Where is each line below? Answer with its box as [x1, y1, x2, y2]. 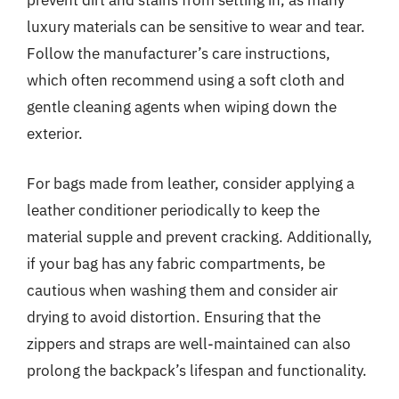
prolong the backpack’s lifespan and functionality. [27, 360, 367, 380]
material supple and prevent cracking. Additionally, [27, 226, 372, 247]
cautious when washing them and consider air [27, 280, 338, 300]
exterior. [27, 124, 83, 143]
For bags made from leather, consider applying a [27, 173, 354, 193]
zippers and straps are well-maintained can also [27, 333, 351, 354]
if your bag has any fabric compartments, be [27, 253, 325, 273]
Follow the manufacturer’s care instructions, [27, 44, 330, 63]
